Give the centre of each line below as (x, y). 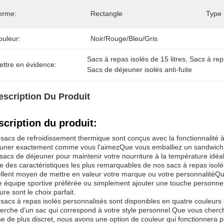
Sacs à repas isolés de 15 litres (136, 59)
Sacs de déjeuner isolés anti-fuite (140, 69)
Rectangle (106, 13)
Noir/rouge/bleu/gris (124, 38)
